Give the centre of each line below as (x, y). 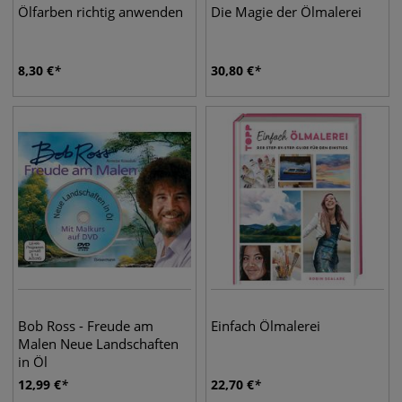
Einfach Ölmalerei (266, 326)
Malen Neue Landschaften (98, 344)
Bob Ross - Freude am (86, 326)
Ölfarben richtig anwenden (100, 12)
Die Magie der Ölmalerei (286, 12)
